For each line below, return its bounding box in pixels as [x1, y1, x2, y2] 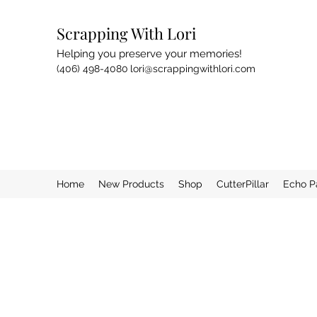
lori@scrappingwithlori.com [130, 63, 255, 74]
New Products [98, 178, 164, 190]
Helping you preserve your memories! [57, 47, 242, 60]
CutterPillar [217, 178, 269, 190]
